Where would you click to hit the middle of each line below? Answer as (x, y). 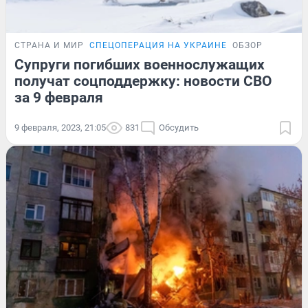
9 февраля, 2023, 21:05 (60, 127)
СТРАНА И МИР (49, 45)
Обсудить (179, 127)
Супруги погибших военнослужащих (140, 64)
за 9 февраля (59, 97)
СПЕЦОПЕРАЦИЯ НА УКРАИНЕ (158, 45)
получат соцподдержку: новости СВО (143, 81)
